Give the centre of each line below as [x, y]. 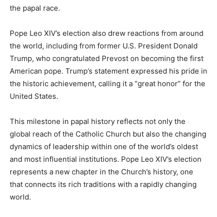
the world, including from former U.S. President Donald [104, 46]
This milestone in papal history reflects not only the [98, 122]
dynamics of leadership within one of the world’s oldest [104, 147]
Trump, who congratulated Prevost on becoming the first [107, 59]
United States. [34, 96]
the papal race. [35, 8]
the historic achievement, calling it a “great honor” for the [108, 84]
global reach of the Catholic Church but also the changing [108, 134]
